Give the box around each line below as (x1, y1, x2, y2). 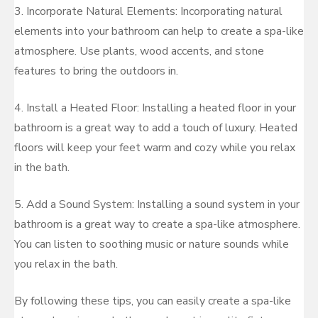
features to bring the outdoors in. (14, 63, 178, 79)
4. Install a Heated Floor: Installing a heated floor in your (14, 100, 296, 116)
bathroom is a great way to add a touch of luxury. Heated (14, 120, 297, 136)
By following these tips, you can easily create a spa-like (14, 293, 291, 309)
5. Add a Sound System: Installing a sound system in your (14, 197, 300, 212)
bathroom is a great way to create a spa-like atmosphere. (14, 216, 300, 232)
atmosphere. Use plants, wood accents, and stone (14, 43, 264, 59)
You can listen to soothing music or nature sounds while (14, 236, 289, 252)
